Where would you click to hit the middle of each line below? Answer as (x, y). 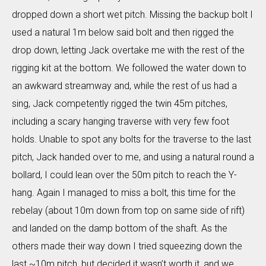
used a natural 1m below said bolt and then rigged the (123, 32)
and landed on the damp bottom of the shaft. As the (120, 228)
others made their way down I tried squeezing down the (127, 246)
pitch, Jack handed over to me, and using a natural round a (133, 157)
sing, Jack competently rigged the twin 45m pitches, (120, 103)
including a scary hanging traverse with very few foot (121, 121)
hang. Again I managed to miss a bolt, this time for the (124, 192)
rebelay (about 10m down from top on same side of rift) (128, 210)
